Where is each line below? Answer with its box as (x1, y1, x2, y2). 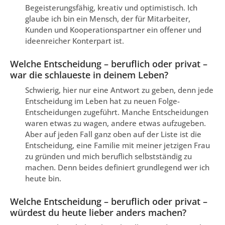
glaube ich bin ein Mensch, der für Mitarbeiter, (25, 14, 190, 24)
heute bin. (25, 173, 61, 184)
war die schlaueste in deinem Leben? (10, 69, 168, 81)
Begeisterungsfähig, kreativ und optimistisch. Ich (25, 3, 197, 13)
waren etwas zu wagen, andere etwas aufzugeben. (25, 118, 206, 129)
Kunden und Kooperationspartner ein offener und (25, 25, 201, 35)
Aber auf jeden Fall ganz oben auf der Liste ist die (25, 129, 201, 140)
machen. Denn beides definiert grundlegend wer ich (25, 162, 209, 173)
